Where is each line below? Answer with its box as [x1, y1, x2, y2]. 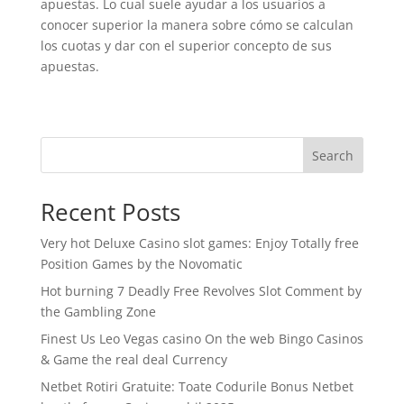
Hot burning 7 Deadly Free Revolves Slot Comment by [40, 282, 362, 300]
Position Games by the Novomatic [40, 255, 243, 273]
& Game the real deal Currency [40, 351, 227, 369]
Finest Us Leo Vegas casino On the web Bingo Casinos [40, 330, 363, 348]
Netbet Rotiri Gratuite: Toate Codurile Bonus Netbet [40, 378, 353, 396]
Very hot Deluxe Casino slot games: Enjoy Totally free [40, 234, 359, 252]
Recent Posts [40, 196, 180, 229]
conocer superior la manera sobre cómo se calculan [40, 16, 353, 34]
